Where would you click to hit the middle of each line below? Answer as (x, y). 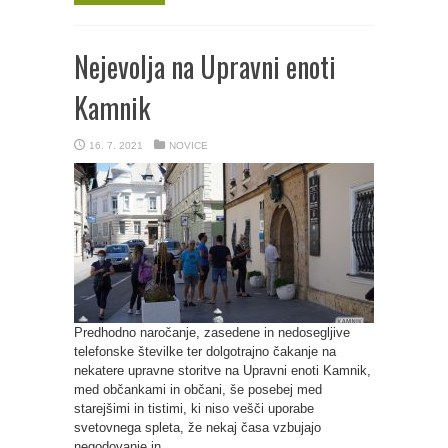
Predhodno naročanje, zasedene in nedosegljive (212, 332)
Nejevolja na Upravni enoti (205, 66)
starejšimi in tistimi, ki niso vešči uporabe (194, 408)
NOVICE (188, 145)
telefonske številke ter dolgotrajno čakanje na (205, 351)
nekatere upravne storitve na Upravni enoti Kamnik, (222, 370)
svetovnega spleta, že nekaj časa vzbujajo (197, 427)
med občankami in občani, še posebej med (198, 389)
